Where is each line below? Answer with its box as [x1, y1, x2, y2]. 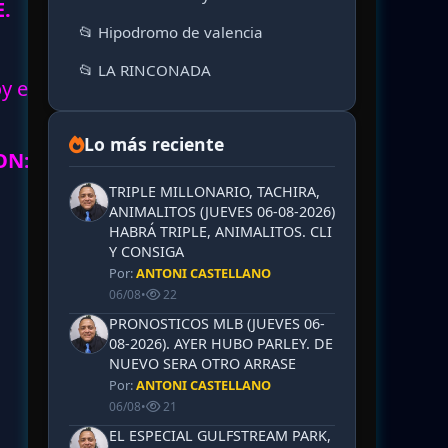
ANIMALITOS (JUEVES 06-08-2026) [109, 202, 335, 221]
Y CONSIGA [109, 242, 184, 261]
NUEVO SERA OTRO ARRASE [109, 354, 296, 373]
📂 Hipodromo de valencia [79, 22, 263, 42]
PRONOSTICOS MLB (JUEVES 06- [109, 314, 325, 333]
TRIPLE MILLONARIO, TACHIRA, [109, 182, 320, 201]
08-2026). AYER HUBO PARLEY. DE [109, 334, 333, 353]
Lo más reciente [84, 132, 224, 156]
